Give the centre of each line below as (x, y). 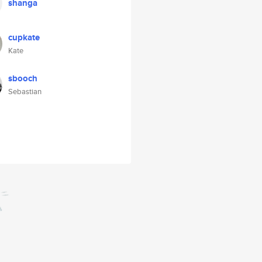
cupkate (24, 37)
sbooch (23, 78)
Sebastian (25, 92)
